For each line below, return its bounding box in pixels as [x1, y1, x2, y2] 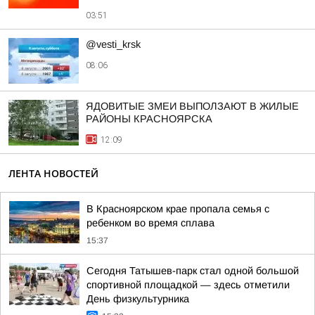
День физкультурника [86, 293, 189, 304]
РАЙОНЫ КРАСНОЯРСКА [86, 113, 212, 124]
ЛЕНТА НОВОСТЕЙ [8, 167, 98, 180]
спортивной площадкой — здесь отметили [86, 279, 290, 290]
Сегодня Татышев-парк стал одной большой [86, 265, 299, 276]
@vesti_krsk [86, 39, 141, 50]
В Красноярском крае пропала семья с [86, 203, 269, 214]
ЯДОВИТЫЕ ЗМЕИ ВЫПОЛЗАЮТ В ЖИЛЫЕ [86, 101, 299, 112]
